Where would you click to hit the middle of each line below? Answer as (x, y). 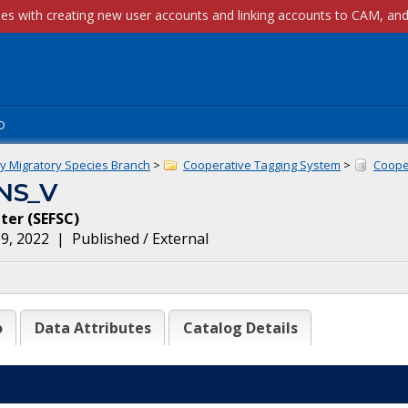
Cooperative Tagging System (262, 165)
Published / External (140, 239)
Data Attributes (92, 328)
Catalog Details (240, 328)
